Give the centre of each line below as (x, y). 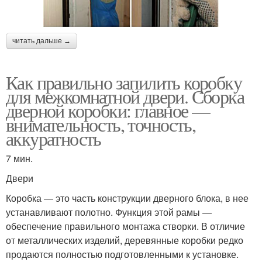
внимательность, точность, (101, 125)
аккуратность (54, 139)
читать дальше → (42, 41)
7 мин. (19, 158)
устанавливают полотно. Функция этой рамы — (109, 212)
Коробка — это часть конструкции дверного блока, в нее (127, 198)
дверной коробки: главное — (108, 111)
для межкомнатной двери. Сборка (125, 96)
